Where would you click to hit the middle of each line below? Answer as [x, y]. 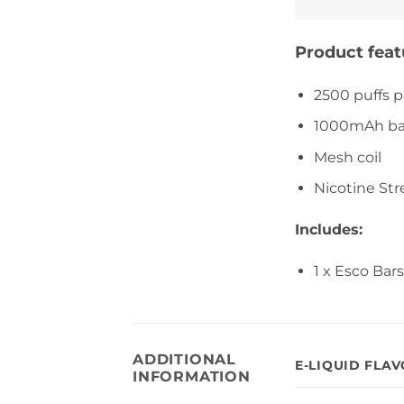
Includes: [329, 230]
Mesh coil [347, 157]
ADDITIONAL [185, 359]
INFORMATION [192, 376]
